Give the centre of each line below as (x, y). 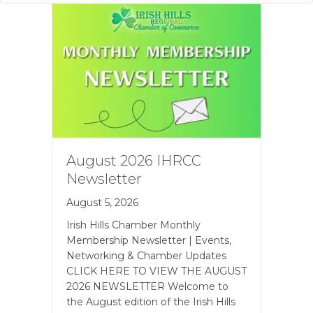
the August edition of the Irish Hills (151, 302)
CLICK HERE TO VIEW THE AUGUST (156, 271)
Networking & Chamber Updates (146, 256)
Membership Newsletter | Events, (149, 241)
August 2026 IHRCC (134, 161)
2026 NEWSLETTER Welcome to (147, 287)
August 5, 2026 (102, 203)
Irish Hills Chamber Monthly (133, 225)
